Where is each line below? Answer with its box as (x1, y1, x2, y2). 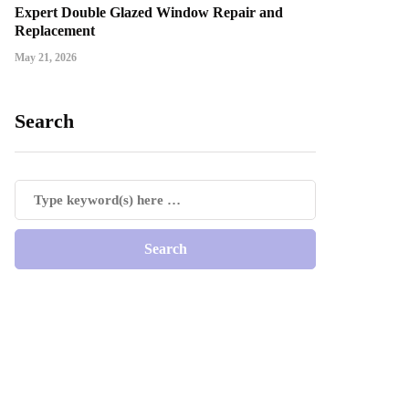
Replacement (15, 23, 95, 39)
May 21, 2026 (15, 51, 77, 65)
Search (15, 110, 74, 133)
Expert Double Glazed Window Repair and (15, 5, 283, 21)
